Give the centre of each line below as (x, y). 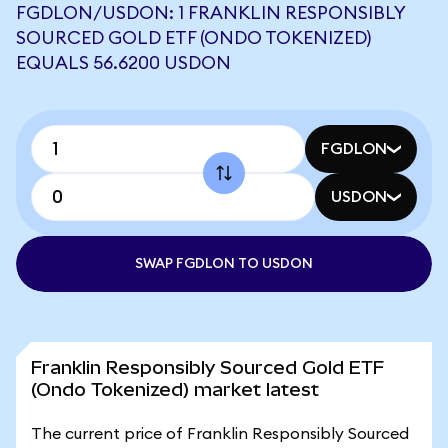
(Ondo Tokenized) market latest (175, 389)
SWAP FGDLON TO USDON (224, 264)
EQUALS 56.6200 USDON (123, 63)
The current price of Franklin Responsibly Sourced (220, 434)
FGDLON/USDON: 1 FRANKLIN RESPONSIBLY (210, 13)
